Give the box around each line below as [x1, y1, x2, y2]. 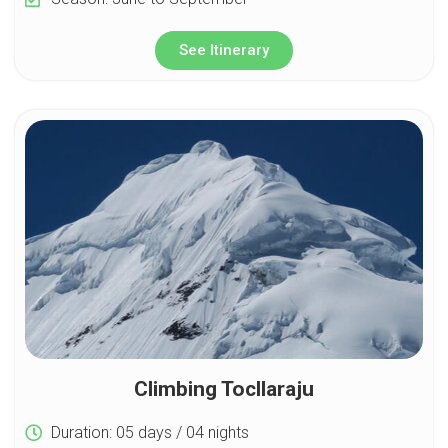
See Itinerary [179, 40, 269, 59]
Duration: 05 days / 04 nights [51, 422, 250, 442]
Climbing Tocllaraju [134, 376, 314, 401]
